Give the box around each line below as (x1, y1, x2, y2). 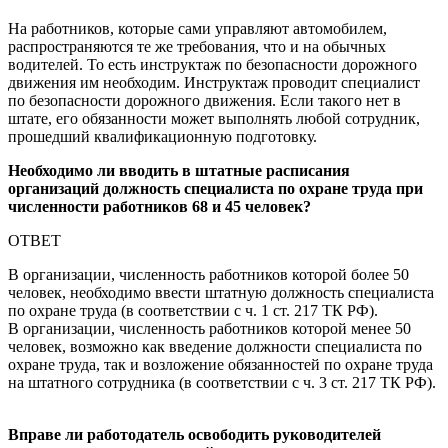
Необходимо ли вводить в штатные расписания (8, 161, 350, 179)
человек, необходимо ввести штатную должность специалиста (8, 283, 434, 301)
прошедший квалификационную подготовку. (8, 127, 317, 145)
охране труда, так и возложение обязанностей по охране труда (8, 355, 433, 373)
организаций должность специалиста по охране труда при (8, 179, 423, 197)
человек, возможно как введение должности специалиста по (8, 337, 422, 355)
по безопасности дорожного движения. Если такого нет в (8, 91, 401, 109)
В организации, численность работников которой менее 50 (8, 319, 411, 337)
